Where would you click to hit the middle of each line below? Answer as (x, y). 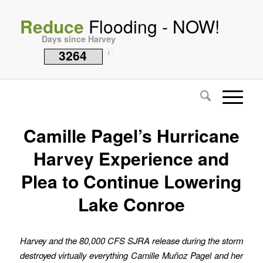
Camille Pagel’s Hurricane (131, 135)
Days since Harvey (78, 39)
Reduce (52, 26)
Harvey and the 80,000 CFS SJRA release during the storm (131, 240)
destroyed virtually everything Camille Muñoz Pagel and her (131, 255)
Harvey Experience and (131, 158)
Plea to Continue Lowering (131, 181)
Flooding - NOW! (151, 26)
